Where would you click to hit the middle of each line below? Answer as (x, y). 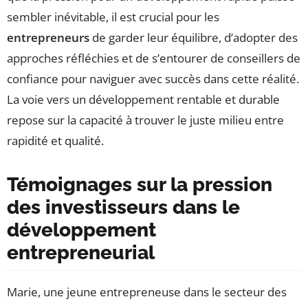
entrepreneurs (48, 38)
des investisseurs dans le (123, 208)
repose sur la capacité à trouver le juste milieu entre (145, 120)
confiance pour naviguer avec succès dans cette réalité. (153, 79)
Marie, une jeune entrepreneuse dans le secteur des (147, 292)
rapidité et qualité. (55, 141)
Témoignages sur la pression (140, 185)
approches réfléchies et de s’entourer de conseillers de (154, 58)
